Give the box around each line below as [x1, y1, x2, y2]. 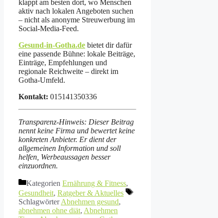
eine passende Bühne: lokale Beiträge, [18, 49, 135, 58]
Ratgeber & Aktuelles [57, 188, 124, 197]
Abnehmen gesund [61, 197, 119, 206]
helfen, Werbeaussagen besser [18, 152, 110, 161]
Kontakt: [18, 92, 48, 101]
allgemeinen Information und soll [18, 144, 121, 152]
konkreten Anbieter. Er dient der [18, 135, 116, 144]
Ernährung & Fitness [62, 179, 126, 187]
